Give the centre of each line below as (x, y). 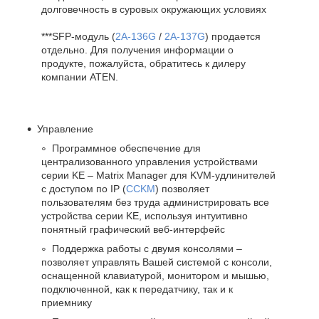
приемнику (67, 302)
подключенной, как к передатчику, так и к (137, 289)
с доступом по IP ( (84, 188)
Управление (65, 129)
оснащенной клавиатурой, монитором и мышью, (155, 275)
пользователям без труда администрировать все (155, 202)
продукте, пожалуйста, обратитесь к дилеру (143, 63)
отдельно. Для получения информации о (137, 49)
